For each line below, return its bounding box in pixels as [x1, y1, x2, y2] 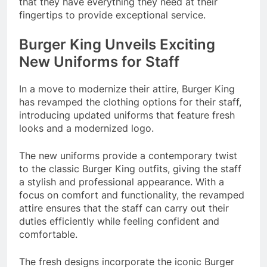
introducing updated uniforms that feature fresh [19, 108, 235, 121]
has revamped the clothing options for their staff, [19, 95, 241, 108]
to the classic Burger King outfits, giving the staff [19, 162, 241, 175]
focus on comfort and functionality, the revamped [19, 188, 244, 201]
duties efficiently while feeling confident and [19, 215, 219, 227]
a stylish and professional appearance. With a [19, 175, 224, 188]
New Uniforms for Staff [19, 52, 179, 70]
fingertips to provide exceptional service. [19, 8, 206, 21]
